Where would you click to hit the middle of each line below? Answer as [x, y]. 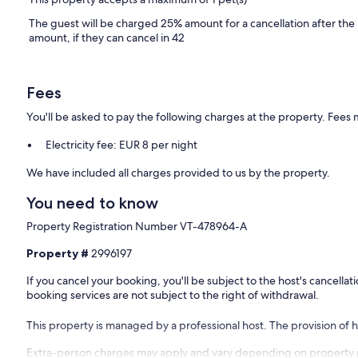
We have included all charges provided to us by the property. [179, 172]
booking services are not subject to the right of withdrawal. [173, 294]
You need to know [93, 203]
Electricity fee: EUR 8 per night [122, 144]
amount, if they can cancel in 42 [107, 37]
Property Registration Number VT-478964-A [137, 226]
